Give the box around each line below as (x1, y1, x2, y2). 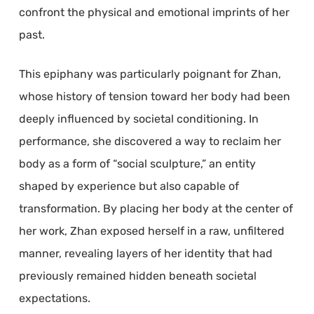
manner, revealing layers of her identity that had (18, 247, 273, 261)
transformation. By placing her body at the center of (18, 202, 293, 216)
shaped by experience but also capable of (18, 179, 239, 193)
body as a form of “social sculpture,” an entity (18, 157, 256, 171)
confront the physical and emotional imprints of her (18, 6, 289, 20)
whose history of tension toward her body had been (18, 90, 290, 104)
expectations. (18, 292, 90, 306)
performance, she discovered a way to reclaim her (18, 135, 281, 149)
